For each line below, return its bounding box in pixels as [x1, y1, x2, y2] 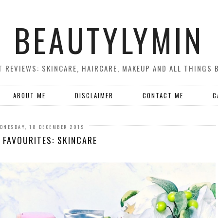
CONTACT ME [143, 91, 183, 100]
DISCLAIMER [75, 91, 113, 100]
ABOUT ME [13, 91, 46, 100]
